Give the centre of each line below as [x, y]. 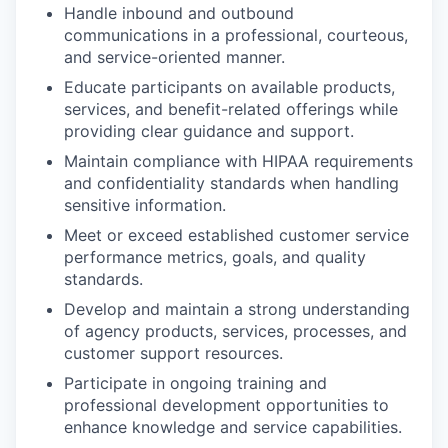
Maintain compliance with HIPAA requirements [238, 161]
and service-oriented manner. [174, 57]
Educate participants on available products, [229, 87]
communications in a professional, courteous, [236, 35]
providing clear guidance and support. [209, 131]
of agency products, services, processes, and [235, 331]
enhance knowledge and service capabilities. [233, 427]
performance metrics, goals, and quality [215, 257]
